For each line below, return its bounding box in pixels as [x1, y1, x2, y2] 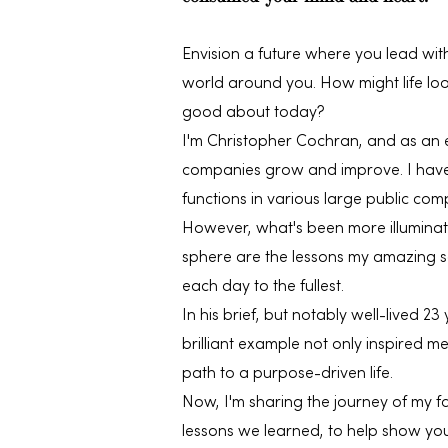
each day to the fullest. [182, 279, 344, 295]
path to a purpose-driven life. [182, 366, 393, 382]
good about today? [182, 105, 325, 121]
